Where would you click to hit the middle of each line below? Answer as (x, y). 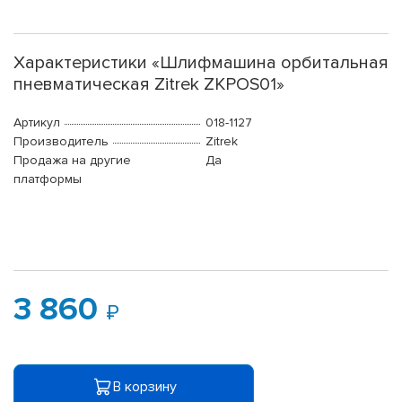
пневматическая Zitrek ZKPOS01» (149, 85)
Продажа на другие (72, 161)
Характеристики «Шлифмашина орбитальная (201, 63)
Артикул (37, 123)
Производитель (61, 142)
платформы (48, 179)
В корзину (144, 386)
